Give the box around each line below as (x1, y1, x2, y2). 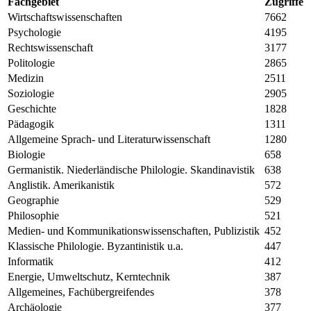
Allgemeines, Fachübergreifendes (8, 286, 154, 299)
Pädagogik (8, 118, 54, 131)
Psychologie (8, 26, 61, 39)
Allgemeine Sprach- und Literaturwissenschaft (8, 133, 210, 146)
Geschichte (8, 103, 56, 115)
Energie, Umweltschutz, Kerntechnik (8, 271, 170, 283)
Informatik (8, 255, 53, 268)
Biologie (8, 149, 45, 161)
